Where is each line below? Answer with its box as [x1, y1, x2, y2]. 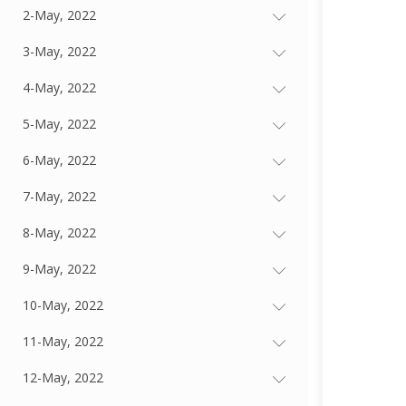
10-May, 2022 [23, 295, 103, 314]
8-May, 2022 [23, 223, 96, 241]
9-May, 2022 [23, 259, 96, 277]
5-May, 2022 [23, 114, 96, 132]
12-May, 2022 [23, 368, 103, 386]
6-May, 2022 [23, 150, 96, 169]
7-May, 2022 [23, 187, 96, 205]
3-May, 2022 [23, 42, 96, 60]
